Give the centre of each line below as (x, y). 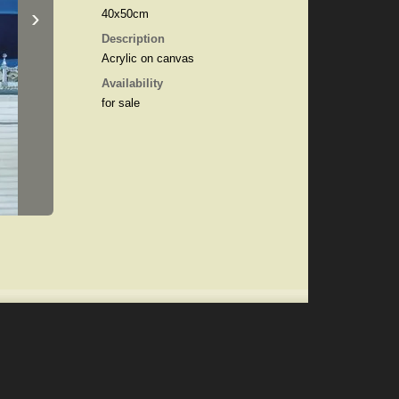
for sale (120, 103)
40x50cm (125, 14)
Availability (132, 83)
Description (133, 39)
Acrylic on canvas (147, 58)
